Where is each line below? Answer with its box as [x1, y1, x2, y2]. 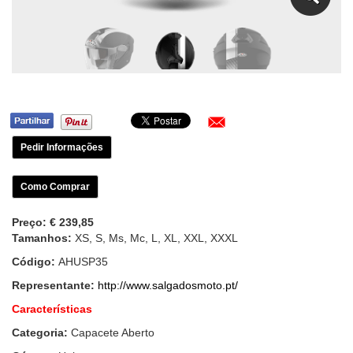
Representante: [12, 279, 95, 292]
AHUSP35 [58, 255, 108, 269]
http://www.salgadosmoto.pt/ [98, 279, 238, 292]
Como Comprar [20, 181, 90, 193]
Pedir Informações [20, 142, 103, 154]
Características [12, 303, 92, 316]
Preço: [12, 216, 50, 229]
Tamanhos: [12, 232, 72, 245]
